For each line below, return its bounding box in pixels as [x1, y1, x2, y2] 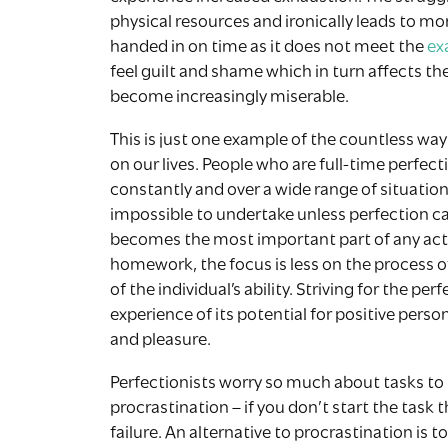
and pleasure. [109, 331, 211, 350]
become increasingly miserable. [109, 88, 349, 107]
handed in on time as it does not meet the [109, 38, 427, 57]
